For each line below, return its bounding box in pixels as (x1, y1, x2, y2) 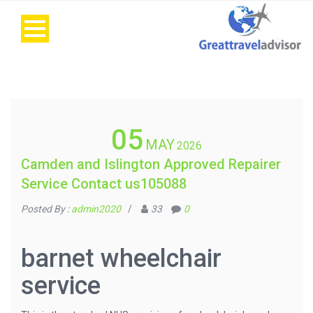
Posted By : (21, 203, 71, 214)
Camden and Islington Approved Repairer (21, 156, 281, 173)
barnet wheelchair (21, 244, 221, 273)
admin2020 (71, 203, 121, 214)
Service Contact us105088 (21, 175, 187, 192)
